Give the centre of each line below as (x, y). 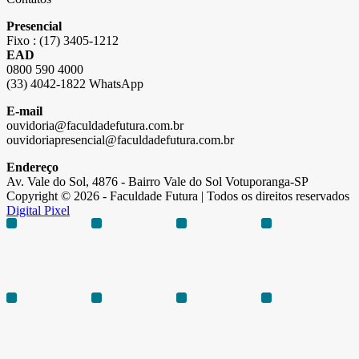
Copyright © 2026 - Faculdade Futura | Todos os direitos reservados (178, 196)
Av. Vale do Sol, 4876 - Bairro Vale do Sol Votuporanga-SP (157, 182)
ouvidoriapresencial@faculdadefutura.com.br (120, 140)
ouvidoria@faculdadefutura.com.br (95, 126)
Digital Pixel (38, 211)
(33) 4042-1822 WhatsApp (75, 84)
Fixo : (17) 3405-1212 (63, 41)
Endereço (32, 167)
